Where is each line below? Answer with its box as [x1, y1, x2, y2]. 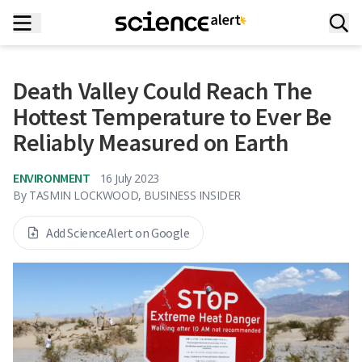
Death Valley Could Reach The [13, 75, 313, 106]
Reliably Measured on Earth [13, 127, 289, 158]
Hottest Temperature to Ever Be [13, 101, 333, 132]
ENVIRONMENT [13, 170, 90, 186]
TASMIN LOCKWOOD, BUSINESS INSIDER [29, 187, 242, 203]
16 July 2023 [99, 170, 159, 186]
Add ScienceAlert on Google [46, 225, 190, 241]
